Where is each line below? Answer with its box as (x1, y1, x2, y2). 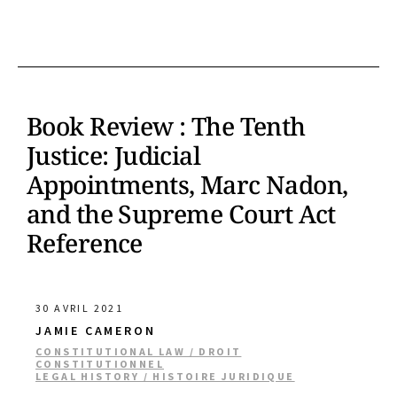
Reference (27, 226, 143, 260)
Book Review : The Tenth (27, 109, 306, 143)
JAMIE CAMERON (35, 323, 156, 339)
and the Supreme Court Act (27, 197, 336, 230)
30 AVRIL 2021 (35, 301, 124, 315)
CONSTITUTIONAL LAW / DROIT (35, 345, 242, 358)
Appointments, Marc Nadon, (27, 167, 348, 201)
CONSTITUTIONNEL (35, 357, 164, 370)
